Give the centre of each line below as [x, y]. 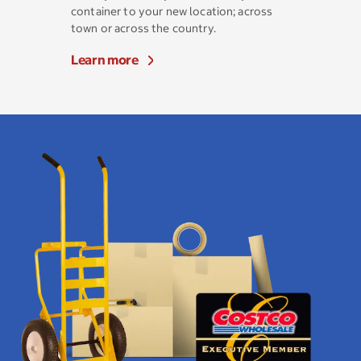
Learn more [105, 60]
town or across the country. [145, 28]
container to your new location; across [172, 11]
